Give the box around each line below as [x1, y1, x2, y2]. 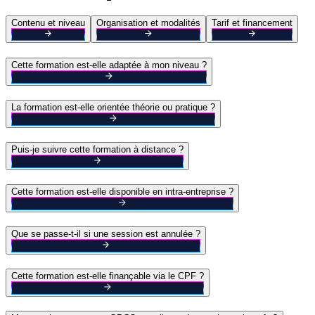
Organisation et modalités [96, 18, 200, 29]
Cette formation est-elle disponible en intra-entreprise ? [11, 186, 233, 198]
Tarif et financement [212, 18, 292, 29]
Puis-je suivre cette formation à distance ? [11, 144, 184, 155]
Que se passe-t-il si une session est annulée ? [11, 229, 200, 240]
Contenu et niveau [11, 18, 85, 29]
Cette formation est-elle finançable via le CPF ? [11, 271, 204, 282]
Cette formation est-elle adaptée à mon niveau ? [11, 60, 207, 71]
